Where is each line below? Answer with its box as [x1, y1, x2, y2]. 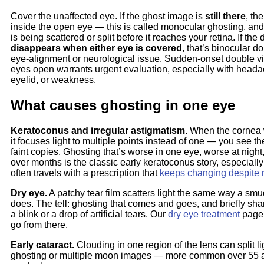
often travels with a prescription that [11, 168, 160, 179]
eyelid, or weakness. [11, 75, 96, 85]
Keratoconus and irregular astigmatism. [11, 126, 187, 136]
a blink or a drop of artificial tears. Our [11, 209, 168, 220]
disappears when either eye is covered [11, 43, 182, 54]
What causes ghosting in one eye [11, 97, 235, 114]
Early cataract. [11, 240, 74, 250]
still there [205, 11, 246, 22]
